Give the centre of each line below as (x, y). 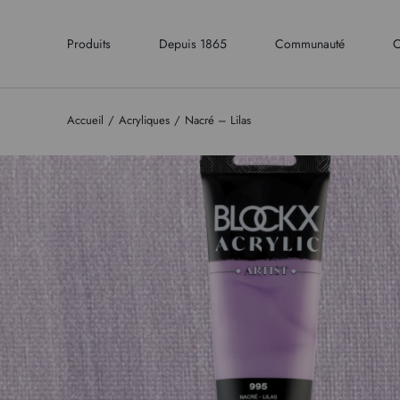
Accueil (85, 120)
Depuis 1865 (192, 43)
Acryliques (144, 120)
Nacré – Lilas (217, 120)
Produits (88, 43)
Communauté (309, 43)
